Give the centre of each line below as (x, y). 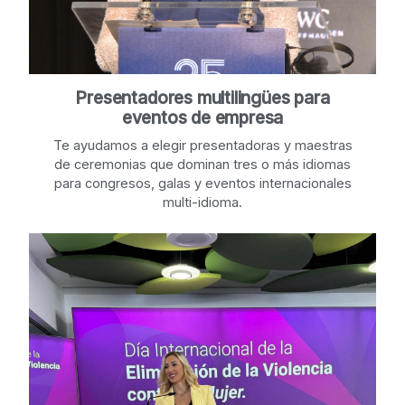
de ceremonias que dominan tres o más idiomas (202, 165)
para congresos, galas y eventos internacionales (202, 184)
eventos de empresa (202, 118)
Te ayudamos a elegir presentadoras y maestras (202, 146)
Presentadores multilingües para (202, 99)
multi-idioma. (202, 202)
